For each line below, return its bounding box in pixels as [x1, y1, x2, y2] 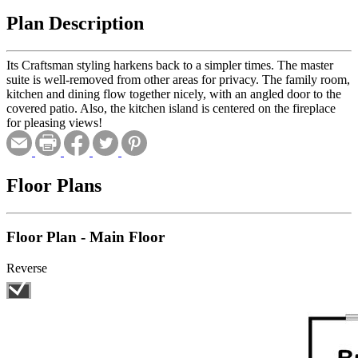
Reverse [6, 261, 47, 276]
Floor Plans [6, 174, 101, 196]
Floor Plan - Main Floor [6, 229, 165, 246]
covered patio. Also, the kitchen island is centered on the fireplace [6, 101, 336, 115]
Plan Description [6, 12, 144, 34]
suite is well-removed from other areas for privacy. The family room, [6, 72, 350, 86]
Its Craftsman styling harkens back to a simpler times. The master [6, 58, 333, 72]
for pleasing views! [6, 115, 102, 129]
